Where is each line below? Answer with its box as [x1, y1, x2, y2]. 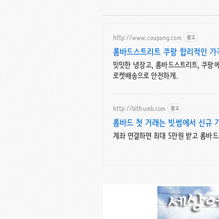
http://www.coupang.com [112, 32, 181, 42]
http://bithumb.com [112, 103, 166, 112]
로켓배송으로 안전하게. [112, 70, 178, 81]
